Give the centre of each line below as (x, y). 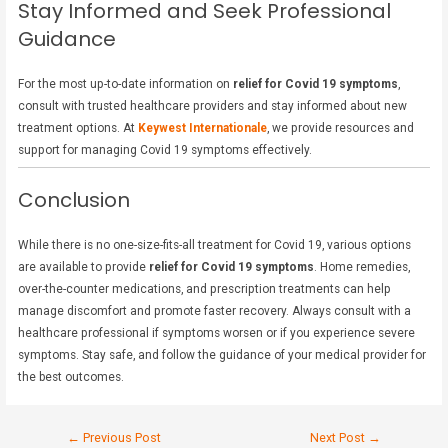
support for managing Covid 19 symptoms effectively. (165, 149)
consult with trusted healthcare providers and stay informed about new (213, 105)
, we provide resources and (341, 127)
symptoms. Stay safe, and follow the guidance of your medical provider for (222, 354)
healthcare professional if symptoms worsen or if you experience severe (217, 332)
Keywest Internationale (203, 127)
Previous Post (120, 438)
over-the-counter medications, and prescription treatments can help (205, 288)
